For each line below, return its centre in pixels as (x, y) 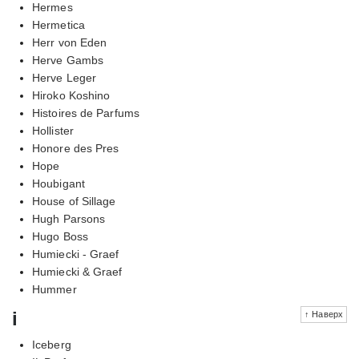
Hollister (53, 130)
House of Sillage (74, 201)
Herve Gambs (68, 60)
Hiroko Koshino (71, 95)
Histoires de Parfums (86, 113)
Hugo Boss (60, 236)
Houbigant (58, 183)
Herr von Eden (70, 42)
